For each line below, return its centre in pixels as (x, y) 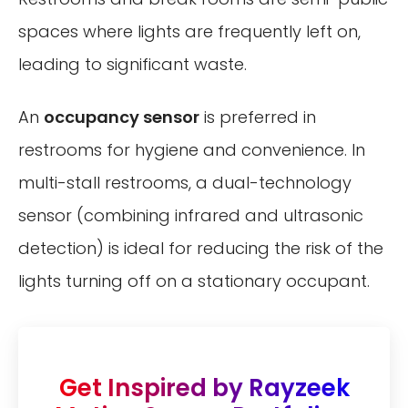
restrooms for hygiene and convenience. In (192, 149)
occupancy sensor (122, 117)
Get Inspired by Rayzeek (204, 388)
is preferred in (258, 117)
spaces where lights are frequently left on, (189, 32)
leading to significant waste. (133, 65)
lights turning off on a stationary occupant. (194, 280)
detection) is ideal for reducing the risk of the (201, 248)
